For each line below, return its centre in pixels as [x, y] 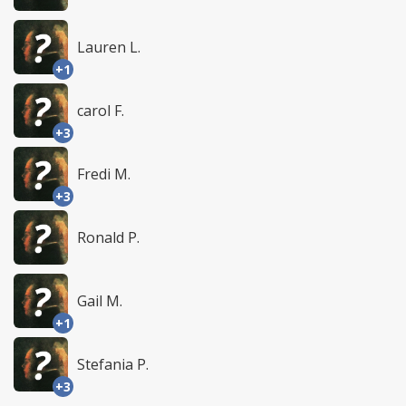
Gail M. [100, 300]
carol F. [101, 110]
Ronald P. [108, 237]
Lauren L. [109, 47]
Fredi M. [104, 174]
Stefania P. [113, 364]
